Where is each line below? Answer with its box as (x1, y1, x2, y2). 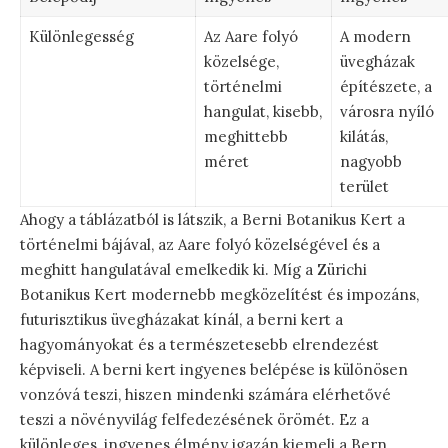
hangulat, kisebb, (203, 101, 322, 121)
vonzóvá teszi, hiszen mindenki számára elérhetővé (20, 384, 391, 404)
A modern (339, 26, 411, 46)
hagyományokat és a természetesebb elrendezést (20, 334, 379, 354)
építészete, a (339, 76, 432, 96)
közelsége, (203, 51, 279, 71)
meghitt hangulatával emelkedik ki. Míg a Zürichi (20, 259, 367, 279)
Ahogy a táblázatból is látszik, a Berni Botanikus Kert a (20, 209, 405, 229)
